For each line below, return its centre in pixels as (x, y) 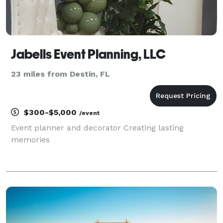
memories (30, 139)
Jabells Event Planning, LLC (88, 54)
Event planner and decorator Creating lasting (97, 127)
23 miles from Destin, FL (60, 74)
